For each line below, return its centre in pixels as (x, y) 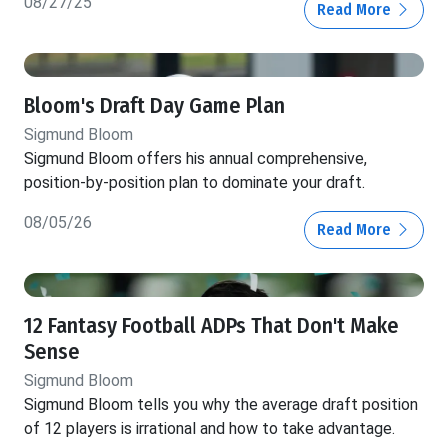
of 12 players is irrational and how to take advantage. (209, 429)
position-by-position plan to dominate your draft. (194, 183)
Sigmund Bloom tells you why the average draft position (221, 405)
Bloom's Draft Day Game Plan (154, 106)
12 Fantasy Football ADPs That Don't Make (211, 326)
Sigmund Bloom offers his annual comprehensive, (195, 159)
